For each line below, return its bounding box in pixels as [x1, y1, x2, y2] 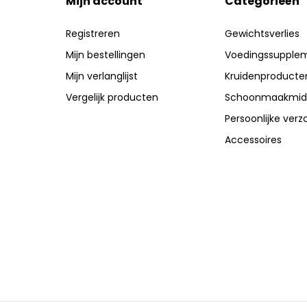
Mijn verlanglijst [65, 69, 138, 84]
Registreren [65, 27, 120, 41]
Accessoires [225, 133, 282, 147]
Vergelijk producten [65, 90, 158, 105]
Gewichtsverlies [225, 27, 300, 41]
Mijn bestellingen [65, 48, 145, 62]
